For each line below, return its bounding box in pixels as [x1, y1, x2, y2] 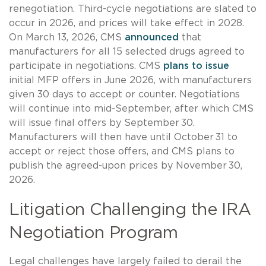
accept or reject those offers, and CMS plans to [9, 147, 235, 157]
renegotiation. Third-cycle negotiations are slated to [9, 4, 256, 14]
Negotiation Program [9, 225, 178, 242]
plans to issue [163, 61, 229, 71]
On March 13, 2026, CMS [9, 33, 125, 43]
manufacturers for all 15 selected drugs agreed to [9, 47, 245, 57]
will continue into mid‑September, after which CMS [9, 104, 254, 114]
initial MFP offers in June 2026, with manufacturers [9, 75, 252, 85]
